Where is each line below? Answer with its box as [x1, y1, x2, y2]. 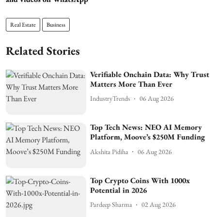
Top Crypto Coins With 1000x [90, 175, 190, 186]
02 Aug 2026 [141, 200, 176, 209]
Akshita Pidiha [90, 147, 129, 156]
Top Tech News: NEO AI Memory [90, 122, 202, 133]
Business [46, 20, 65, 29]
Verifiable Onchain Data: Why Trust [90, 69, 210, 79]
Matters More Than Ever [90, 78, 173, 89]
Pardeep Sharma [90, 200, 133, 209]
